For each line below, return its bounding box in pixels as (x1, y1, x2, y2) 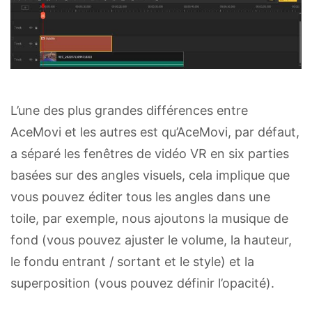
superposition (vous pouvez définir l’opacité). (10, 275, 274, 290)
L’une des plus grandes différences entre (10, 102, 248, 118)
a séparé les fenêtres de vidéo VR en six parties (10, 146, 289, 161)
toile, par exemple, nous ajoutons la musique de (10, 210, 288, 226)
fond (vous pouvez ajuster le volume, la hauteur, (10, 232, 292, 247)
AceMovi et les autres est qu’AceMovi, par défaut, (10, 124, 299, 139)
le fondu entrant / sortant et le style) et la (10, 253, 254, 269)
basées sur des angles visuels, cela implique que (10, 167, 290, 182)
